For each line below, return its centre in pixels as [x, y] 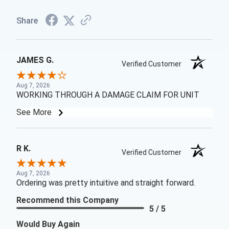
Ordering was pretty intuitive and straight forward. [106, 182]
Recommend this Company [67, 200]
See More [35, 112]
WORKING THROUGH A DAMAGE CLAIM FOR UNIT [108, 95]
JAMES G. [35, 60]
